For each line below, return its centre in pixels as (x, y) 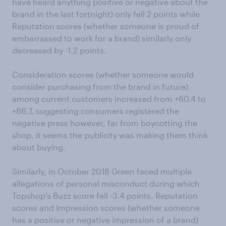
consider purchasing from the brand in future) (100, 87)
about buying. (39, 147)
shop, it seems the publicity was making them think (110, 135)
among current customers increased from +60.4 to (109, 99)
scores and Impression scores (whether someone (106, 208)
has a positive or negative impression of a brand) (105, 220)
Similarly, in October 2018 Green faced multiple (102, 171)
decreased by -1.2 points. (59, 50)
